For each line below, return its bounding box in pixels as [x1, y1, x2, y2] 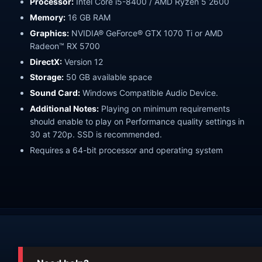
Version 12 [62, 56, 103, 67]
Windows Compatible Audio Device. [80, 88, 218, 98]
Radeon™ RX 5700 [30, 40, 100, 51]
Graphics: [30, 27, 69, 38]
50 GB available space [64, 72, 152, 82]
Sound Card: [30, 88, 80, 98]
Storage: [30, 72, 64, 82]
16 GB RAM [65, 12, 111, 22]
